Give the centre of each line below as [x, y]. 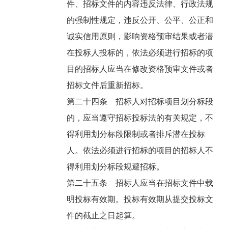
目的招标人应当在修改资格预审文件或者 [140, 69]
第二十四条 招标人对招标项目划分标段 [140, 102]
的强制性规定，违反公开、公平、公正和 [140, 20]
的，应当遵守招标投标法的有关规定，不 [140, 118]
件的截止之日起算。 [105, 216]
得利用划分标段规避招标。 [117, 167]
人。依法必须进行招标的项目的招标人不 [140, 151]
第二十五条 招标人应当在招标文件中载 [140, 183]
